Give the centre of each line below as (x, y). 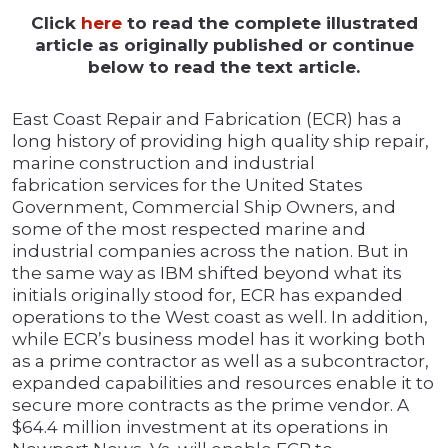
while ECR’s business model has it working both (219, 339)
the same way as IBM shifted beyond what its (207, 273)
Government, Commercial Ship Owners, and (204, 207)
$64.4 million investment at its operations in (200, 427)
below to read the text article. (224, 67)
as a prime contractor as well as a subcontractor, (220, 361)
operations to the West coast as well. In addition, (220, 317)
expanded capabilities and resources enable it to (223, 383)
